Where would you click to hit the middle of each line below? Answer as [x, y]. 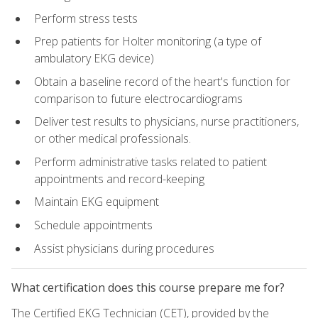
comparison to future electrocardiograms [138, 98]
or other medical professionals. [113, 139]
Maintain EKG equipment [97, 202]
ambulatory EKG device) [94, 59]
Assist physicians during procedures [124, 248]
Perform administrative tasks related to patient [150, 161]
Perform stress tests [86, 18]
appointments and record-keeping [119, 179]
